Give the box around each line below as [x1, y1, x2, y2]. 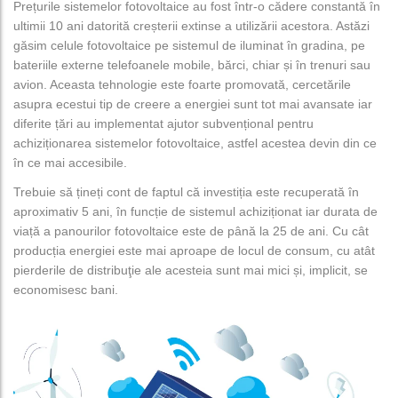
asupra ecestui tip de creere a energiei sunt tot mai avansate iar [13, 97, 372, 112]
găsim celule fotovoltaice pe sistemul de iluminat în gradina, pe [13, 38, 365, 53]
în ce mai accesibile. [13, 155, 127, 171]
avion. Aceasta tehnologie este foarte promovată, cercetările [13, 77, 351, 92]
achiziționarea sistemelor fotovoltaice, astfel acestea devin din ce [13, 136, 377, 151]
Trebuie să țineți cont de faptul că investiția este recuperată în [13, 185, 359, 200]
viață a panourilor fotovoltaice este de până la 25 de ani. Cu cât [13, 224, 369, 239]
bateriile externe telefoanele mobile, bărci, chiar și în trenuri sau [13, 58, 370, 73]
